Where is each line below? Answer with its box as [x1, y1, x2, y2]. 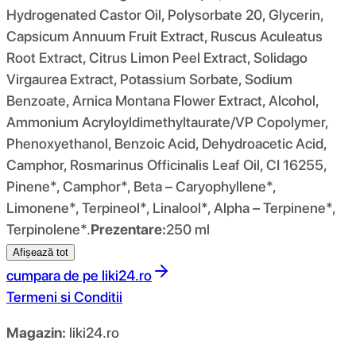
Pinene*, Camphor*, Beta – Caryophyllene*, [6, 177, 276, 195]
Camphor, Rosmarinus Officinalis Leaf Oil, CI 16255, [6, 156, 327, 173]
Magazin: [6, 323, 66, 341]
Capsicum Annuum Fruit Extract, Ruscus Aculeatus [6, 27, 323, 44]
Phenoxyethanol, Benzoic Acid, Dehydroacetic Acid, [6, 134, 327, 152]
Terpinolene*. [6, 220, 91, 238]
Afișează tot [13, 246, 68, 258]
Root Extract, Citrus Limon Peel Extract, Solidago [6, 48, 308, 66]
